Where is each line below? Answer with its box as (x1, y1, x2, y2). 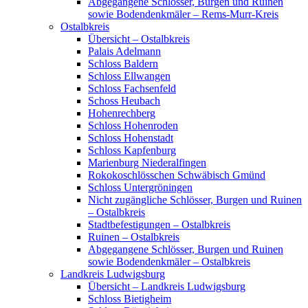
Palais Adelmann (88, 45, 161, 57)
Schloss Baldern (88, 58, 158, 69)
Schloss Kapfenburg (88, 144, 176, 156)
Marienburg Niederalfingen (88, 157, 206, 168)
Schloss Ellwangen (88, 70, 170, 82)
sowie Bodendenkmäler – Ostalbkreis (88, 256, 250, 267)
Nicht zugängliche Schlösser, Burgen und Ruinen (88, 194, 302, 206)
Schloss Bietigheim (88, 293, 171, 305)
